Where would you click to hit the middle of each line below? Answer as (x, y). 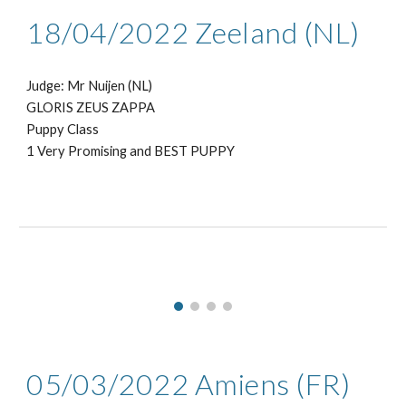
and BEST (160, 150)
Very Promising (84, 150)
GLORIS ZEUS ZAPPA (91, 107)
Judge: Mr (56, 85)
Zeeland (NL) (277, 32)
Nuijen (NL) (119, 85)
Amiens (242, 384)
